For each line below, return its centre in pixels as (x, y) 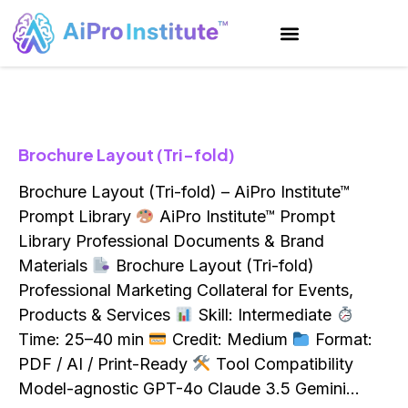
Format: (342, 340)
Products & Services (97, 315)
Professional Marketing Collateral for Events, (186, 291)
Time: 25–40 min (83, 340)
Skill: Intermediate (265, 315)
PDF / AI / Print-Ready (105, 364)
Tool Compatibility (282, 364)
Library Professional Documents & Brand (171, 241)
